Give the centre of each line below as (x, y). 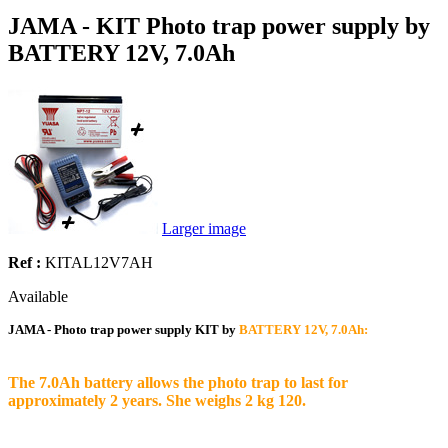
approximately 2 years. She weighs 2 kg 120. (157, 400)
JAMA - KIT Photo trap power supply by (219, 25)
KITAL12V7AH (99, 262)
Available (38, 296)
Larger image (204, 228)
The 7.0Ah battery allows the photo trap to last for (178, 382)
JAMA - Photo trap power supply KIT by (123, 329)
